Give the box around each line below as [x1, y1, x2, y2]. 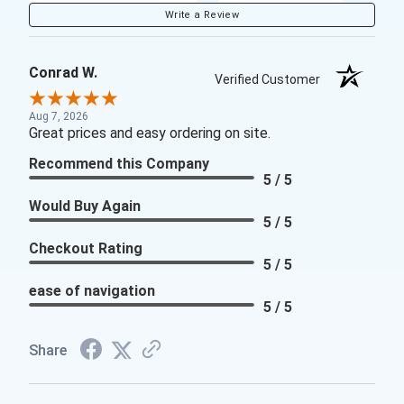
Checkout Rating [29, 240, 142, 258]
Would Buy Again [29, 197, 141, 216]
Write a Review [165, 9, 239, 22]
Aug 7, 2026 [29, 110, 88, 124]
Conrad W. [29, 64, 97, 82]
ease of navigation [29, 282, 155, 300]
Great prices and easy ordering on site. [29, 124, 271, 142]
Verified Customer [215, 72, 329, 87]
